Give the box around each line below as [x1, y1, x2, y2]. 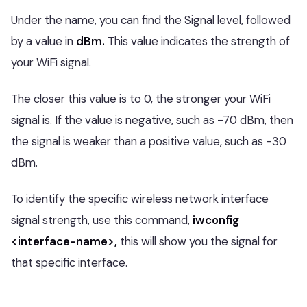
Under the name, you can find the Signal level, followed [11, 12, 291, 27]
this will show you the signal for [117, 234, 278, 249]
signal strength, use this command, [11, 212, 193, 228]
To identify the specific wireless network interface [11, 191, 269, 206]
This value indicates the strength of [105, 34, 290, 49]
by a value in [11, 34, 76, 49]
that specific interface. [11, 255, 127, 270]
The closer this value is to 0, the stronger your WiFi [11, 91, 271, 106]
